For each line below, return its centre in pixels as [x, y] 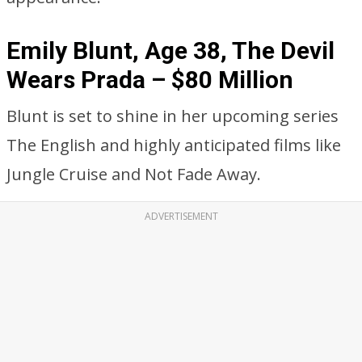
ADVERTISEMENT [181, 216]
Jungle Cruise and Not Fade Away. [134, 174]
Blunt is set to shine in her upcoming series [173, 116]
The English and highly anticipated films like [174, 145]
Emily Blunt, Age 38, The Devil [170, 51]
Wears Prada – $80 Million [150, 80]
